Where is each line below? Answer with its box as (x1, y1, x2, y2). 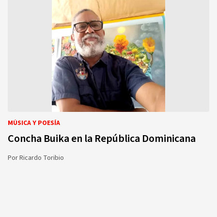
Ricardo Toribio (19, 153, 64, 163)
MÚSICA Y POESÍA (8, 118, 60, 128)
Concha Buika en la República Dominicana (8, 131, 196, 146)
